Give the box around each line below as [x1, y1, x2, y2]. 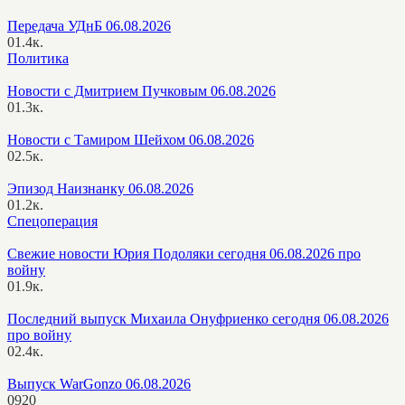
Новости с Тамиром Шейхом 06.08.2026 [7, 131, 254, 147]
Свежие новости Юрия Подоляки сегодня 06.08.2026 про [7, 245, 361, 261]
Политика [7, 50, 69, 66]
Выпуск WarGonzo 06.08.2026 [7, 375, 191, 391]
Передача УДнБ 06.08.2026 [7, 17, 171, 33]
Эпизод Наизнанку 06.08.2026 [7, 180, 193, 196]
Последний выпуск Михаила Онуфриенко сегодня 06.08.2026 [7, 310, 389, 326]
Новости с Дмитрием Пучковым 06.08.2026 [7, 82, 276, 99]
